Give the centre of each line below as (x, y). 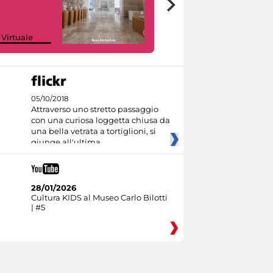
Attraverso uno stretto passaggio (94, 109)
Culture (193, 37)
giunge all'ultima (66, 142)
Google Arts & (206, 27)
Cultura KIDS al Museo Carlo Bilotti (99, 197)
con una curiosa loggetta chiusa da (100, 120)
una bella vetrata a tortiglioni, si (93, 131)
